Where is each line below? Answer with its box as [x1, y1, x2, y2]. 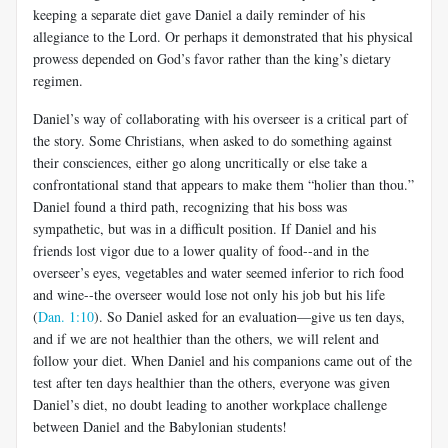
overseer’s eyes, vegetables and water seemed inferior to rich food [33, 262, 404, 282]
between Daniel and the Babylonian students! [33, 416, 287, 436]
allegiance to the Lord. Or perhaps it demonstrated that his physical [33, 26, 413, 46]
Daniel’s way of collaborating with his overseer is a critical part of [33, 108, 408, 128]
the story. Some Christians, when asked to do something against [33, 130, 392, 150]
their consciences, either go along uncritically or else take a [33, 152, 367, 172]
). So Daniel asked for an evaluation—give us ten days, [94, 306, 405, 326]
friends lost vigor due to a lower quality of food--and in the [33, 240, 369, 260]
